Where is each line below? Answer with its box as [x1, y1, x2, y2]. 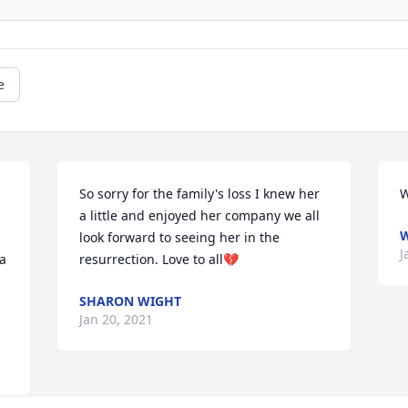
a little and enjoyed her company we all [79, 207, 321, 225]
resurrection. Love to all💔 [79, 250, 240, 269]
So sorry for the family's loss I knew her [79, 185, 321, 203]
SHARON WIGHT [79, 292, 182, 311]
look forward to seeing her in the [79, 229, 280, 247]
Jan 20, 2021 [79, 311, 154, 329]
